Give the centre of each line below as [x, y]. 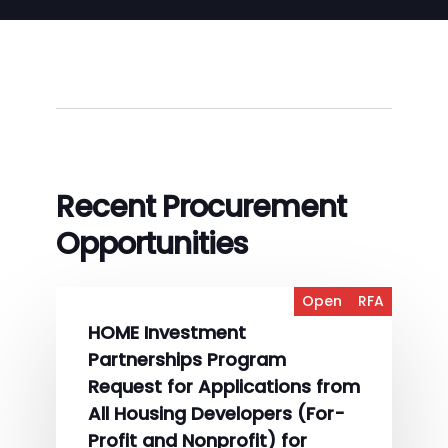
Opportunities [151, 244]
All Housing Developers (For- [216, 413]
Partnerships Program [187, 359]
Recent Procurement [201, 207]
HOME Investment [167, 332]
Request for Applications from [224, 386]
